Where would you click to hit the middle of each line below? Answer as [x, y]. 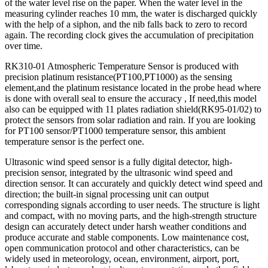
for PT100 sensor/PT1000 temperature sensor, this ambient [115, 130]
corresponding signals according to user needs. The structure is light [132, 205]
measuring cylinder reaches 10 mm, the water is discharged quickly [131, 13]
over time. [24, 45]
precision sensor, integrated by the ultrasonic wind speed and [119, 172]
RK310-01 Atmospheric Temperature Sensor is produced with [122, 66]
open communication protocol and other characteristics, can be [122, 248]
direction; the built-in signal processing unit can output [107, 194]
